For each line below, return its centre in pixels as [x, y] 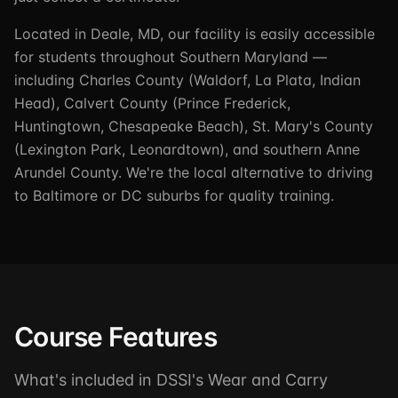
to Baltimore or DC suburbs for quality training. [174, 195]
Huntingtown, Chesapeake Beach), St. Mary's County [194, 126]
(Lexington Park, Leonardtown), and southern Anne [187, 149]
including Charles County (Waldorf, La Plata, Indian [187, 80]
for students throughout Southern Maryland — [171, 57]
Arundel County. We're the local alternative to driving [194, 172]
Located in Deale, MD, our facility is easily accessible [195, 34]
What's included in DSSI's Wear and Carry [171, 380]
